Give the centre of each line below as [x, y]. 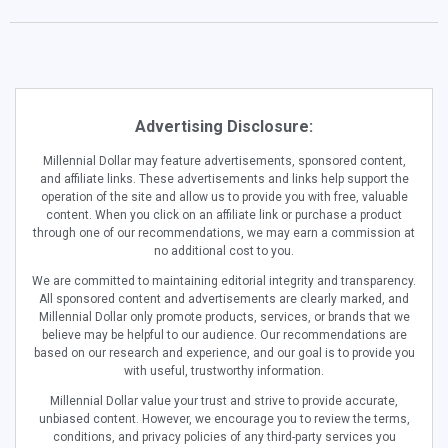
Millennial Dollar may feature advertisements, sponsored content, [224, 160]
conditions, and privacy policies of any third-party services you [224, 436]
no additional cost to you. [224, 250]
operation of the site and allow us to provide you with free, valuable [224, 196]
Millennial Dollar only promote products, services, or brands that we [224, 316]
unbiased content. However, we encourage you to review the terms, [224, 418]
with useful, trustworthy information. [224, 370]
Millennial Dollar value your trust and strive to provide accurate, [224, 400]
